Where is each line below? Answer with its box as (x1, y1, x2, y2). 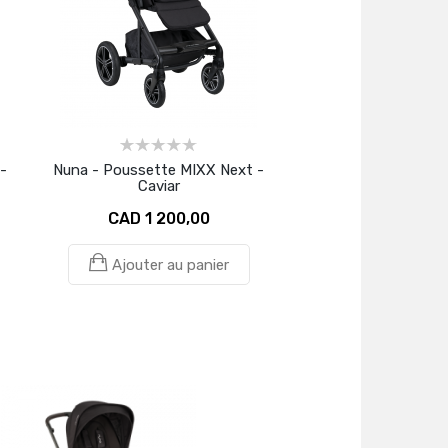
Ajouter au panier (111, 255, 229, 274)
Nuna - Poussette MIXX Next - (53, 160, 264, 179)
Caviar (137, 176, 180, 195)
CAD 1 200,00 (107, 208, 210, 228)
